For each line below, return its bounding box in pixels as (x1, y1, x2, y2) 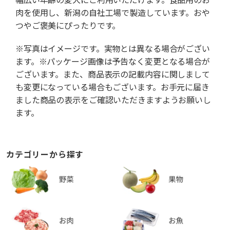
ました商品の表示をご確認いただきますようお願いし (15, 95, 211, 105)
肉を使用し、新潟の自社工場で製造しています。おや (15, 8, 210, 18)
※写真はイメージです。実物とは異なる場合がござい (15, 44, 210, 54)
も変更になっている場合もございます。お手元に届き (15, 82, 209, 92)
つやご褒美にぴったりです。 (15, 21, 121, 31)
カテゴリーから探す (6, 149, 84, 160)
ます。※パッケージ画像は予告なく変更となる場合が (15, 56, 210, 67)
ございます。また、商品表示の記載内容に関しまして (15, 69, 210, 80)
